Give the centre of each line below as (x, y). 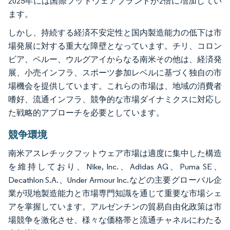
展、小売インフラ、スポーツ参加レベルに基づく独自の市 (115, 72)
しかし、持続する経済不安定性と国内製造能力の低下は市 (115, 32)
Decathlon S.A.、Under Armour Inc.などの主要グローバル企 (115, 180)
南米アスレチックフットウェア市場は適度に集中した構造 (115, 153)
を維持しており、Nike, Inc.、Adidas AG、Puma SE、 (115, 166)
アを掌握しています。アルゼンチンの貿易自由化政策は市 (115, 206)
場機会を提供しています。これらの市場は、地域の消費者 (115, 86)
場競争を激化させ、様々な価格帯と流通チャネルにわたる (115, 220)
